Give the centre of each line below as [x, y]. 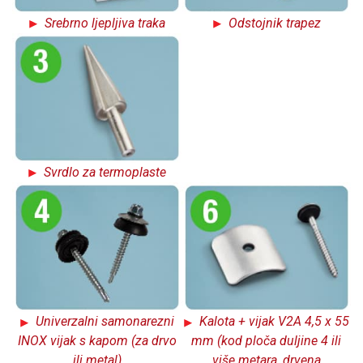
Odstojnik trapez [271, 23]
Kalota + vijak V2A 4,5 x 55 [271, 322]
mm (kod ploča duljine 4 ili [266, 341]
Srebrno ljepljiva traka [102, 23]
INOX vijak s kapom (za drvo [97, 341]
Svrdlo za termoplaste [102, 173]
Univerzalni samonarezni [102, 322]
